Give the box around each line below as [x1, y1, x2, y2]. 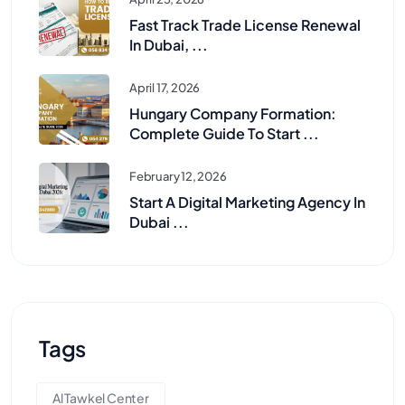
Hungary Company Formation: [129, 104, 336, 124]
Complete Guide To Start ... [129, 124, 319, 144]
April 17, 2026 [129, 80, 201, 96]
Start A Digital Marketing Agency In [129, 193, 365, 212]
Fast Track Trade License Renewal [129, 15, 361, 35]
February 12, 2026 [129, 169, 227, 184]
